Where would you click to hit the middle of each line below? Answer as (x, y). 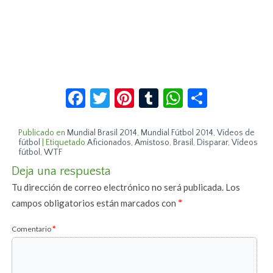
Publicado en (42, 133)
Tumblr (189, 93)
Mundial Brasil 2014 (102, 133)
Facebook (126, 93)
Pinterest (173, 93)
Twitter (141, 93)
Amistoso (152, 143)
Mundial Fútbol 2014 (177, 133)
